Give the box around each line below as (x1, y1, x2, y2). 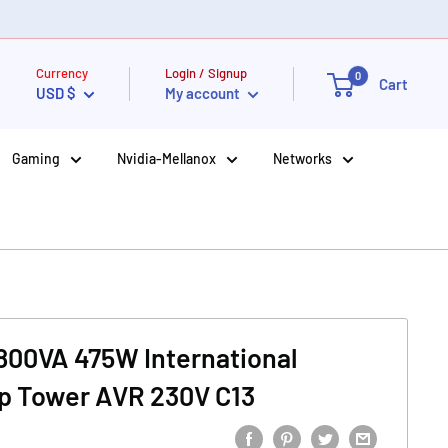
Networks (273, 150, 332, 167)
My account (165, 84, 243, 102)
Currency (36, 65, 88, 81)
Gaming (12, 150, 60, 167)
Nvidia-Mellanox (117, 150, 216, 167)
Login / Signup (165, 65, 247, 81)
